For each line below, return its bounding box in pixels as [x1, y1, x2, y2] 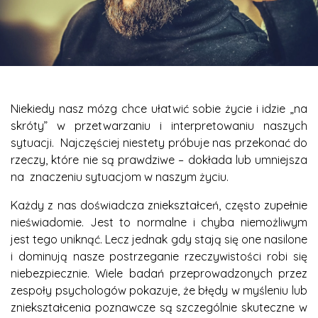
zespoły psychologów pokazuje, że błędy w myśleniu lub [11, 283, 307, 297]
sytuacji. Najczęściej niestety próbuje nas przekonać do [11, 135, 307, 150]
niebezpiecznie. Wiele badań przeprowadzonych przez [11, 265, 307, 280]
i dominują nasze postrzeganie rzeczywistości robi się [11, 248, 307, 263]
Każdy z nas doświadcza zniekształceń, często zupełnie [11, 197, 307, 212]
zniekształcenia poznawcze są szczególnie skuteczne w [11, 300, 307, 314]
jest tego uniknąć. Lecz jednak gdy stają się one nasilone [11, 231, 307, 246]
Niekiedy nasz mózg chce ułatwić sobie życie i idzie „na [11, 101, 307, 116]
